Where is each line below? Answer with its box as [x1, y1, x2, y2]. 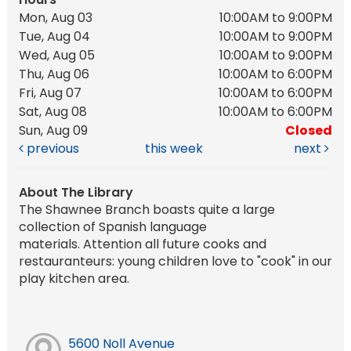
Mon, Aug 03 [19, 8, 92, 27]
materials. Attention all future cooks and [18, 234, 266, 253]
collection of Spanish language [18, 217, 207, 236]
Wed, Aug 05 [19, 45, 95, 64]
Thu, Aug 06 [19, 64, 89, 83]
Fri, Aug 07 [19, 83, 81, 102]
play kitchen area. [18, 269, 132, 288]
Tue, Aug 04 [19, 27, 90, 45]
